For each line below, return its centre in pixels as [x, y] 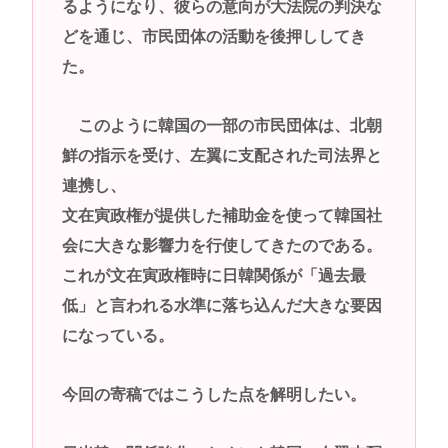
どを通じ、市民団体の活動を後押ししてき [213, 37]
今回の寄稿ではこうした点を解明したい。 [213, 394]
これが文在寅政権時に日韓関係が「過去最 [213, 276]
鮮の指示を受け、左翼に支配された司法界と [221, 156]
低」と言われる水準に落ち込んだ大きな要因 [221, 306]
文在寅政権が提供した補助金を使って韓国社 [221, 216]
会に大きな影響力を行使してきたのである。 [221, 246]
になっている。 [117, 336]
